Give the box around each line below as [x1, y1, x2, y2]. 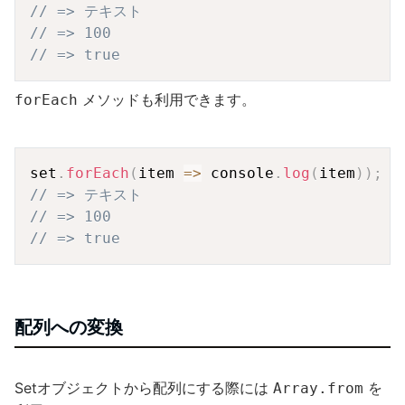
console [202, 164, 274, 182]
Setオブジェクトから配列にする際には [14, 378, 273, 397]
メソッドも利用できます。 [78, 89, 256, 108]
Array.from [273, 379, 363, 397]
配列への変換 [14, 316, 123, 338]
